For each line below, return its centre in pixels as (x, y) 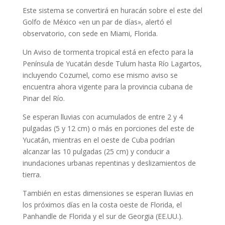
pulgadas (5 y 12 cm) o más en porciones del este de (108, 128)
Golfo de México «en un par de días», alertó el (97, 22)
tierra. (32, 175)
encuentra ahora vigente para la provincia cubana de (107, 87)
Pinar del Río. (43, 98)
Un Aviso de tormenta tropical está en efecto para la (108, 52)
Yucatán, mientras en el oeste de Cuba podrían (98, 140)
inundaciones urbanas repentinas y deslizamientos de (109, 163)
